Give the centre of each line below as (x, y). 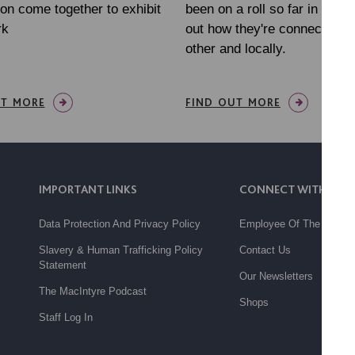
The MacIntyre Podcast (92, 292)
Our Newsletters (276, 277)
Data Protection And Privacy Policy (119, 224)
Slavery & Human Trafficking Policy (120, 250)
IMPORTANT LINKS (88, 190)
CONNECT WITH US (291, 190)
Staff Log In (65, 318)
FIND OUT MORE (233, 103)
